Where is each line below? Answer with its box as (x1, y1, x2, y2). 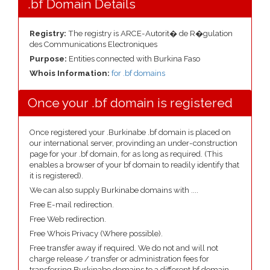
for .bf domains (111, 69, 165, 78)
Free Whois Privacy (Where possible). (30, 229, 163, 238)
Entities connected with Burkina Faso (69, 54, 200, 63)
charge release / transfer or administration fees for (30, 254, 209, 263)
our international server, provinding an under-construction (30, 139, 237, 148)
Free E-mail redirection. (30, 200, 114, 209)
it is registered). (30, 171, 83, 180)
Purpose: (30, 54, 69, 63)
